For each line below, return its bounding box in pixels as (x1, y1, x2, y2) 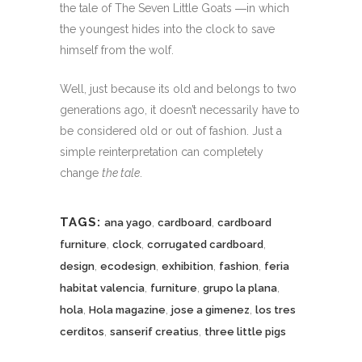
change (60, 166, 102, 180)
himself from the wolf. (60, 44, 174, 57)
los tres (255, 304, 296, 317)
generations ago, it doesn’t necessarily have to (60, 103, 300, 117)
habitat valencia (60, 282, 145, 295)
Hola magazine (89, 304, 166, 317)
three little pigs (204, 326, 286, 339)
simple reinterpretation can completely (60, 145, 263, 159)
